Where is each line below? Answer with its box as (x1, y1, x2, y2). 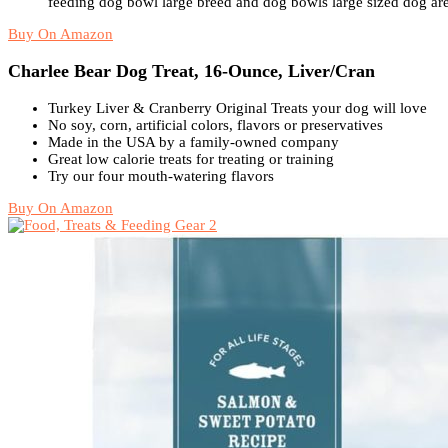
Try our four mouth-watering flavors (48, 167, 274, 184)
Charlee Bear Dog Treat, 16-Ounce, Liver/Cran (8, 60, 375, 81)
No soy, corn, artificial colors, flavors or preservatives (48, 116, 383, 133)
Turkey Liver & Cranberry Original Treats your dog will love (48, 99, 427, 116)
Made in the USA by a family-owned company (48, 133, 339, 150)
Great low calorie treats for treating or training (48, 150, 334, 167)
